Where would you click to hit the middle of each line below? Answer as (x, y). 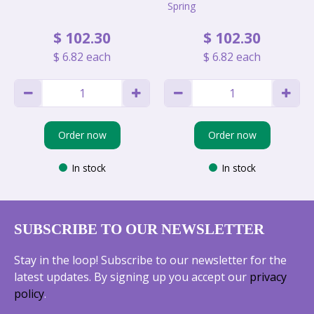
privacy (268, 277)
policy (29, 293)
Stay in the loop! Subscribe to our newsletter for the (150, 260)
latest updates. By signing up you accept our (132, 277)
